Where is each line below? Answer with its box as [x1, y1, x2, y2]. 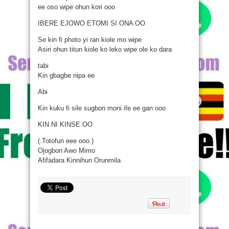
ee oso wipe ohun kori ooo [38, 3, 115, 11]
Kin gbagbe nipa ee [38, 72, 95, 79]
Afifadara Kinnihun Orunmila [38, 156, 121, 164]
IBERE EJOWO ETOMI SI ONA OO [38, 19, 145, 27]
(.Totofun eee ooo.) [38, 137, 94, 145]
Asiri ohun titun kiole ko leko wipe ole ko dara [38, 45, 172, 53]
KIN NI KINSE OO [38, 121, 93, 128]
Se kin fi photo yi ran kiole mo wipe [38, 36, 142, 43]
